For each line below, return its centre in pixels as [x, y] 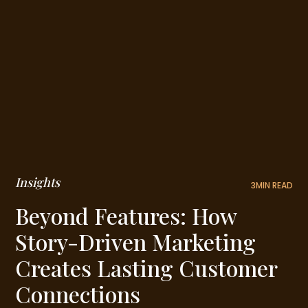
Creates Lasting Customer [146, 268]
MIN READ [274, 186]
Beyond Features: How [126, 216]
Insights [38, 183]
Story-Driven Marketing [136, 242]
